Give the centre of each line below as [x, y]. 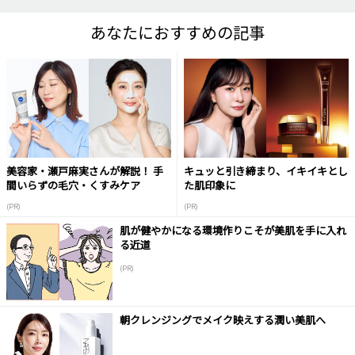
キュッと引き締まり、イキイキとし [266, 170]
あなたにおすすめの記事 [177, 32]
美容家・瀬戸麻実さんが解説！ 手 [85, 170]
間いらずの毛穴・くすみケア [73, 185]
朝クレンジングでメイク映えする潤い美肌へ [222, 320]
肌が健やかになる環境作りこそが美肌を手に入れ [233, 231]
